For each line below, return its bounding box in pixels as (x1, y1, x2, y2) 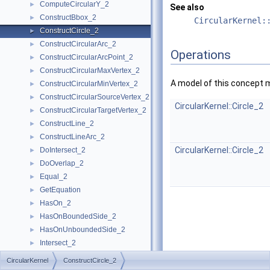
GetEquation (40, 186, 81, 194)
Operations (171, 48, 231, 63)
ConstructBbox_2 (40, 13, 96, 22)
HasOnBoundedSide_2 (40, 212, 116, 221)
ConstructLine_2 (40, 119, 94, 128)
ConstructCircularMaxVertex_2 (40, 66, 140, 75)
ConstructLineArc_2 (40, 133, 105, 141)
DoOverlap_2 (40, 159, 84, 168)
